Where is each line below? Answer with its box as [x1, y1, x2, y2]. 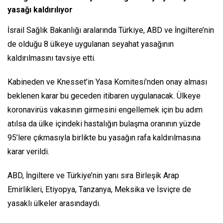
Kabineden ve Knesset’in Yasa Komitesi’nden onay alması [7, 77, 207, 87]
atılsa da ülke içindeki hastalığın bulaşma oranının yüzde [7, 119, 201, 129]
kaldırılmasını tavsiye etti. [7, 53, 96, 63]
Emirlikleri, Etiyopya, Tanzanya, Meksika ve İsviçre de [7, 185, 191, 195]
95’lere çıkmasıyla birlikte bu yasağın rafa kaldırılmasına [7, 133, 201, 143]
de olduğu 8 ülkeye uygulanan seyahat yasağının [7, 39, 174, 49]
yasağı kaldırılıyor [7, 5, 73, 15]
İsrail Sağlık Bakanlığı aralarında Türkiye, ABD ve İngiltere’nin [7, 25, 214, 35]
